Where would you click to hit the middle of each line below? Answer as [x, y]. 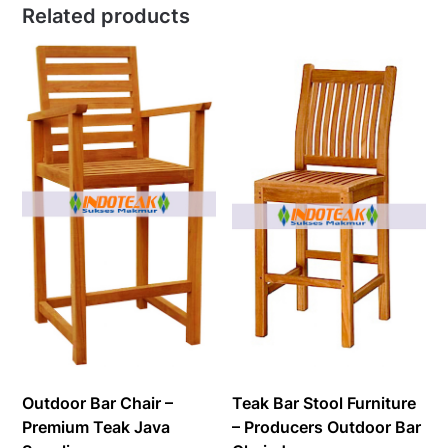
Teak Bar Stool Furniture [324, 403]
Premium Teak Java [96, 427]
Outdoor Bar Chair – [98, 403]
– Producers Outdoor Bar [327, 427]
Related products [106, 15]
